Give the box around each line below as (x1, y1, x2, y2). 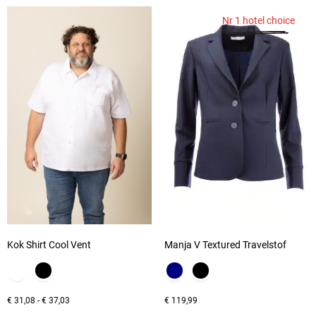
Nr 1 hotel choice (222, 15, 295, 27)
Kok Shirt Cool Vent (7, 238, 91, 250)
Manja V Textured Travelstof (164, 238, 286, 250)
